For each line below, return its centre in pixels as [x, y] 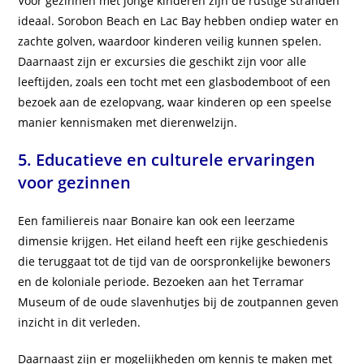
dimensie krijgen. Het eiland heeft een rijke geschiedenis [173, 241]
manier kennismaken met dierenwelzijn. [128, 123]
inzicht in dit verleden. [80, 323]
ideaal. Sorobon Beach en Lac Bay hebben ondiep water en [179, 21]
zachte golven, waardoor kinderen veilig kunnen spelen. [170, 41]
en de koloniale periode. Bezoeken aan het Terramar [161, 282]
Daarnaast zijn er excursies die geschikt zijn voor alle [162, 62]
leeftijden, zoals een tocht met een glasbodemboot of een [175, 82]
